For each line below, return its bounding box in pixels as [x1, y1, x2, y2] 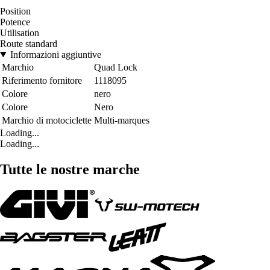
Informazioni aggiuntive [10, 49, 101, 60]
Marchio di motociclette [2, 115, 92, 125]
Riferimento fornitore [2, 75, 82, 86]
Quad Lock [94, 61, 137, 72]
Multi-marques [94, 115, 149, 125]
